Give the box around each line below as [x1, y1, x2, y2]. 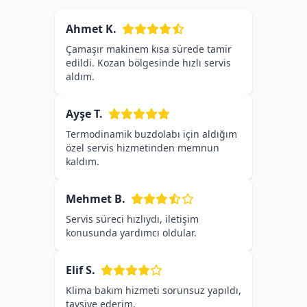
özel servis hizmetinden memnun [66, 141, 219, 154]
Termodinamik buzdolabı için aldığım [66, 127, 237, 140]
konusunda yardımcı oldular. [66, 226, 197, 239]
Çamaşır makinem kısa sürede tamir [66, 42, 232, 56]
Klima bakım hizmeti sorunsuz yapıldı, [66, 284, 241, 297]
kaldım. [66, 155, 99, 168]
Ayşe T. [66, 106, 103, 121]
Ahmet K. [66, 21, 116, 36]
